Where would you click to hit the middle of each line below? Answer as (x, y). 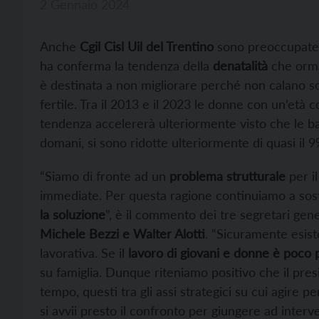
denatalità (240, 65)
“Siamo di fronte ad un (105, 176)
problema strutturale (228, 176)
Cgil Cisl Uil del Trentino (147, 46)
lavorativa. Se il (84, 252)
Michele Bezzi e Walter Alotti (122, 233)
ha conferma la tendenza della (126, 65)
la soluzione (73, 214)
